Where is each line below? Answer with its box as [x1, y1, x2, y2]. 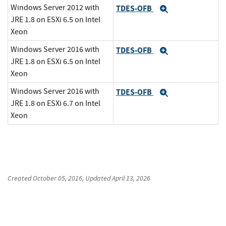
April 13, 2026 [112, 174, 150, 183]
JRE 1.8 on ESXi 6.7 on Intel [11, 98, 100, 109]
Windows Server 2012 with [11, 3, 99, 13]
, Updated [82, 174, 112, 183]
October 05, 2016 [33, 174, 82, 183]
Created [8, 174, 33, 183]
